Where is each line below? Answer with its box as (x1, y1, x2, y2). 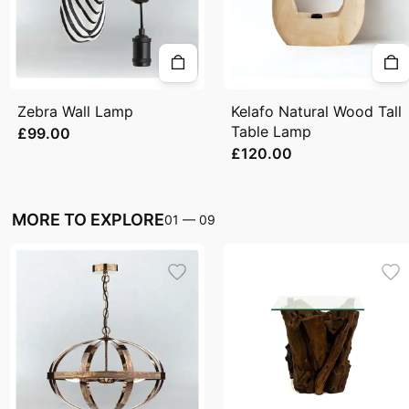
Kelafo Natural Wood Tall (231, 102, 403, 121)
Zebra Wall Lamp (17, 102, 134, 121)
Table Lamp (231, 122, 312, 142)
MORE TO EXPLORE (11, 210, 164, 230)
